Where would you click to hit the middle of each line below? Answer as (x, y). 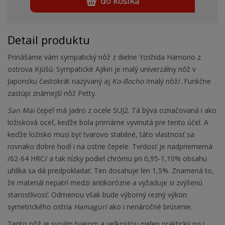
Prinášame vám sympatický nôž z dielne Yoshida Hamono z (104, 57)
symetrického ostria (41, 207)
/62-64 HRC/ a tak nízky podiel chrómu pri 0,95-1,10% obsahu (107, 159)
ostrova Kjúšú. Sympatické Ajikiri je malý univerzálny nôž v (102, 69)
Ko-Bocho (128, 81)
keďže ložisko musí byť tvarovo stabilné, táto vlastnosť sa (101, 135)
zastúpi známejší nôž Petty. (52, 93)
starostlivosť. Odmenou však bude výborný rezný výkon (97, 195)
